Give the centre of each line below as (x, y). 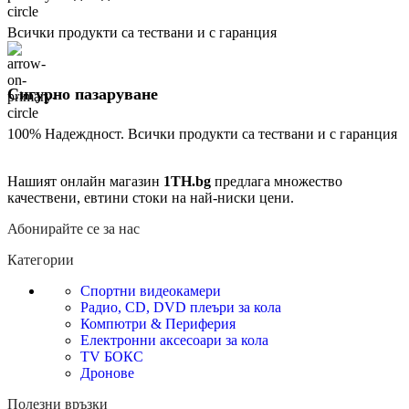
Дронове (107, 372)
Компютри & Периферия (158, 323)
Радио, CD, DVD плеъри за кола (181, 307)
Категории (41, 259)
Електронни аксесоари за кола (174, 340)
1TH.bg (187, 181)
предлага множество (277, 181)
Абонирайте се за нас (73, 228)
